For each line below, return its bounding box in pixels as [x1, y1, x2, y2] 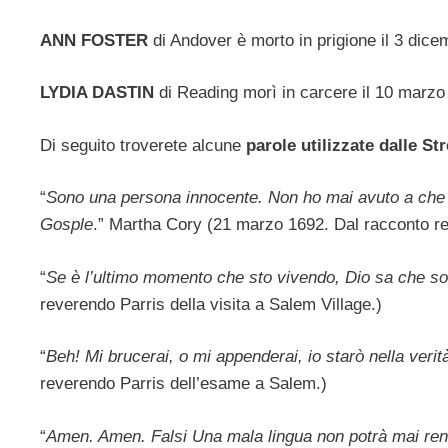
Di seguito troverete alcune [40, 135, 241, 155]
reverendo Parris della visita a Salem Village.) [40, 294, 382, 314]
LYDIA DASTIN [40, 83, 159, 103]
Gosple [40, 215, 93, 235]
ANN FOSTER [40, 30, 153, 50]
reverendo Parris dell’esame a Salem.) [40, 374, 327, 394]
